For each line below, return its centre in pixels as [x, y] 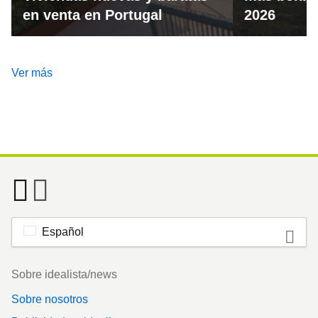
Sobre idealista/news [64, 275]
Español [63, 232]
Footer [27, 268]
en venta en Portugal [93, 15]
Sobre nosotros [50, 300]
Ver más [32, 73]
